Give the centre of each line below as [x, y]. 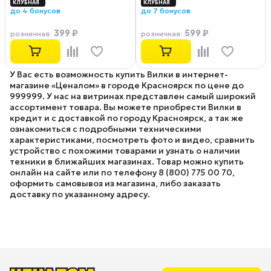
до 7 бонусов [166, 11]
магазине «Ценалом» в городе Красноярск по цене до [127, 85]
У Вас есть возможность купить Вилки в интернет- [119, 74]
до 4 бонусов [35, 11]
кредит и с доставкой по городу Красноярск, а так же [126, 118]
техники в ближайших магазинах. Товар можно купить [127, 162]
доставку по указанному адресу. [80, 194]
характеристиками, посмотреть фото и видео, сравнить [132, 140]
